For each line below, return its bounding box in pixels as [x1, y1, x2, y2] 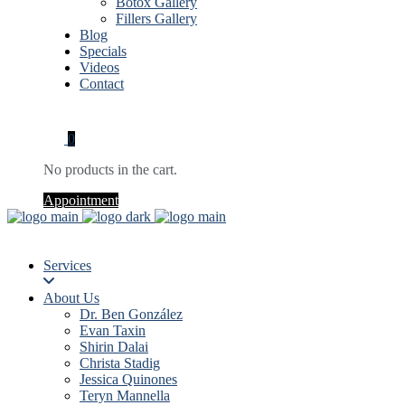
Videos [80, 60, 119, 75]
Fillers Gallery [116, 11, 197, 26]
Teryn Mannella [80, 388, 170, 403]
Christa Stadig [80, 355, 160, 371]
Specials [80, 43, 127, 59]
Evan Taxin [80, 323, 146, 338]
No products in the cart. [43, 162, 177, 177]
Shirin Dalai [80, 339, 148, 354]
